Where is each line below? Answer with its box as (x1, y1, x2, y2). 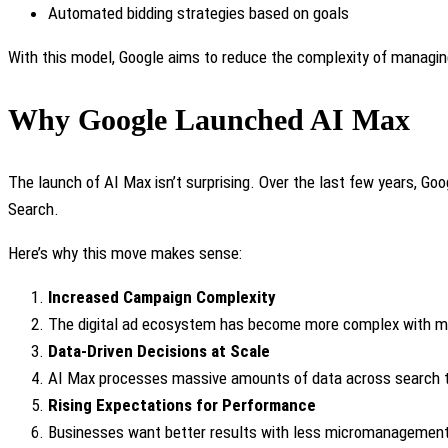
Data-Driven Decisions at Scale (48, 340, 270, 361)
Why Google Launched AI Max (8, 102, 410, 136)
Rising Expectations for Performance (48, 394, 316, 415)
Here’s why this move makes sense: (8, 242, 242, 263)
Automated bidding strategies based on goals (48, 2, 349, 23)
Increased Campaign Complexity (48, 286, 276, 307)
